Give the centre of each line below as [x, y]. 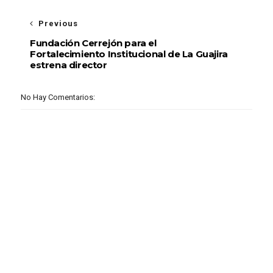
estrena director [68, 65]
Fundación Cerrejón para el [93, 43]
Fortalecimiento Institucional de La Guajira [129, 54]
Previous [58, 23]
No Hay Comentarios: [58, 97]
